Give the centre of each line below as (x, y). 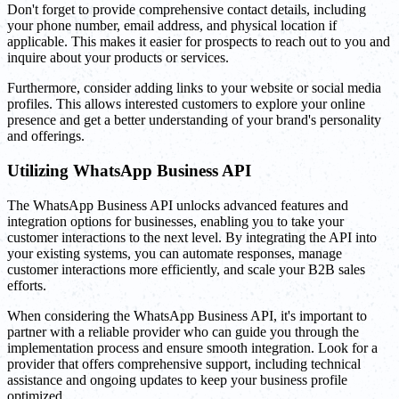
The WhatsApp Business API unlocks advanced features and (178, 205)
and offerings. (46, 136)
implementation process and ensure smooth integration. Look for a (192, 347)
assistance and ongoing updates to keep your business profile (177, 379)
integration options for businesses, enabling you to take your (175, 221)
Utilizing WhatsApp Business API (129, 171)
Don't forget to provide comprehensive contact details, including (187, 10)
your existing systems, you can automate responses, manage (175, 253)
